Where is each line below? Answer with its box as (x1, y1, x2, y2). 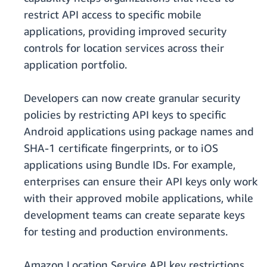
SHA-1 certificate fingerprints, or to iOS (24, 141, 218, 155)
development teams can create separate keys (24, 208, 245, 222)
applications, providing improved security (24, 24, 226, 38)
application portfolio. (24, 58, 127, 72)
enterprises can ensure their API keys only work (24, 175, 257, 188)
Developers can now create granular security (24, 91, 240, 105)
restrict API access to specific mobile (24, 8, 201, 21)
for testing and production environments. (24, 225, 228, 238)
